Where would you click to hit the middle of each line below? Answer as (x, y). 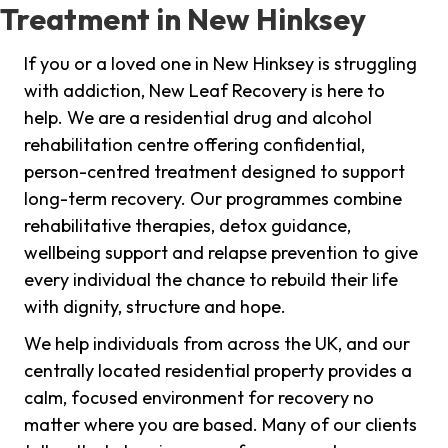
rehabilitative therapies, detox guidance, (187, 226)
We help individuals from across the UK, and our (217, 344)
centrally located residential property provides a (218, 371)
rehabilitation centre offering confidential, (194, 145)
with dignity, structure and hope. (155, 307)
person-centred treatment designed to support (214, 172)
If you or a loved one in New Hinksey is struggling (220, 64)
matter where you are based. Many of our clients (220, 425)
